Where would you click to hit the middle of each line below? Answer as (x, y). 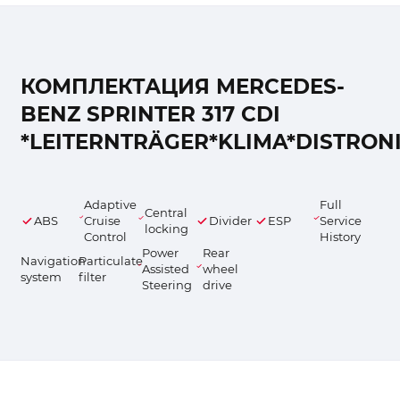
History (340, 237)
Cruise (102, 221)
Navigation (53, 261)
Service (340, 221)
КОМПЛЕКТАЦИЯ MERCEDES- (182, 87)
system (41, 277)
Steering (167, 285)
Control (105, 237)
